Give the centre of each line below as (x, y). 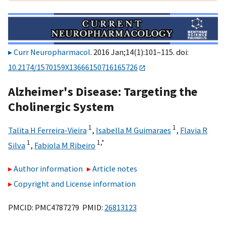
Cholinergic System (61, 106)
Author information (48, 169)
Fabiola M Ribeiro (65, 145)
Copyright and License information (75, 184)
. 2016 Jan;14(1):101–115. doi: (139, 52)
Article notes (115, 169)
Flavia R (194, 130)
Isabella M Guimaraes (133, 130)
